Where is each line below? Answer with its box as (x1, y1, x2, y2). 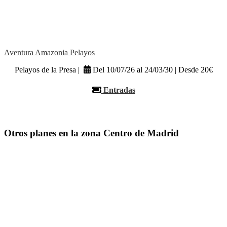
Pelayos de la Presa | (14, 65, 84, 74)
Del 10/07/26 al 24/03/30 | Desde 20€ (90, 65, 213, 74)
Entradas (101, 85, 135, 94)
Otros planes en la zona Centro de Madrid (4, 127, 179, 138)
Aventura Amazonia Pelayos (4, 48, 95, 57)
